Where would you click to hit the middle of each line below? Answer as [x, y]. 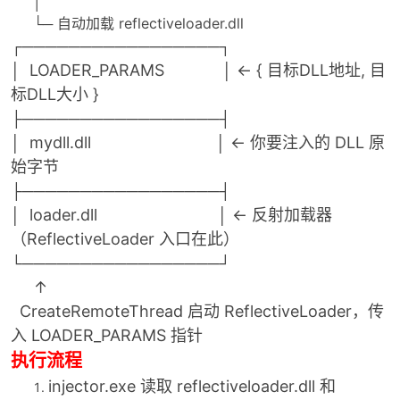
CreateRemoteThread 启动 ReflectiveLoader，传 [197, 311]
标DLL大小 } [55, 94]
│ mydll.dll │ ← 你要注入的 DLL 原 [198, 142]
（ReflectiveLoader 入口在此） [125, 239]
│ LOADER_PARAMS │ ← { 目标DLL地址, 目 [198, 70]
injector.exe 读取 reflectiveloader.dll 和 [192, 386]
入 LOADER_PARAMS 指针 [107, 335]
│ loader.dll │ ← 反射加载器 [171, 215]
